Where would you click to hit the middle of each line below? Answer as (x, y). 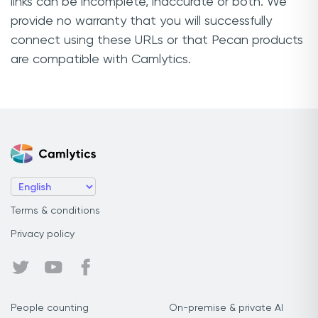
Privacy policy (43, 234)
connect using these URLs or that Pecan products (157, 40)
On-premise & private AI (226, 308)
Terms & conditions (55, 211)
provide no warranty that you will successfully (141, 21)
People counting (50, 308)
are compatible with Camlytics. (101, 59)
